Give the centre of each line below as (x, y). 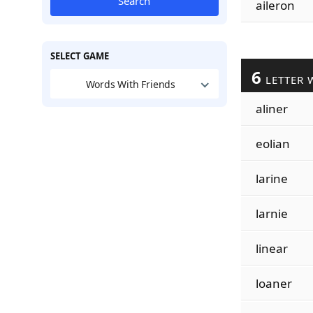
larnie (271, 213)
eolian (272, 144)
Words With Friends (131, 84)
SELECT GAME (79, 56)
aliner (271, 109)
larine (271, 179)
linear (271, 248)
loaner (274, 283)
